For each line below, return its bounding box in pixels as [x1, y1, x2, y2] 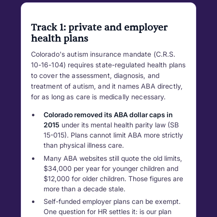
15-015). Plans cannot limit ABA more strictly [43, 131, 183, 139]
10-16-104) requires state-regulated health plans [31, 60, 186, 69]
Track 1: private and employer [31, 22, 168, 34]
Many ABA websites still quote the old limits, [43, 154, 182, 162]
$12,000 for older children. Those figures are [43, 174, 183, 183]
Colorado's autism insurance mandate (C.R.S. [31, 49, 176, 58]
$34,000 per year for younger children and [43, 164, 178, 172]
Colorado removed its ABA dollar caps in [43, 110, 172, 119]
